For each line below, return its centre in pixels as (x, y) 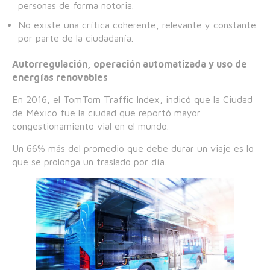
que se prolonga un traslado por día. (89, 162)
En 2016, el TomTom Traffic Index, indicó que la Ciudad (132, 99)
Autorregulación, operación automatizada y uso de (130, 64)
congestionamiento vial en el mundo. (92, 126)
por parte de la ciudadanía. (76, 38)
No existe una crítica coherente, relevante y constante (137, 25)
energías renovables (60, 77)
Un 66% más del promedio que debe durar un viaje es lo (133, 148)
